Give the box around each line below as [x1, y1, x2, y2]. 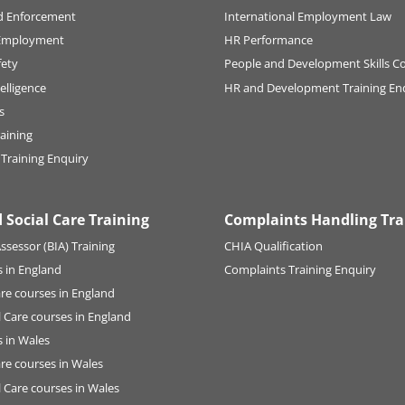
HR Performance [224, 32, 314, 49]
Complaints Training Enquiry [224, 261, 377, 278]
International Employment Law [224, 8, 392, 25]
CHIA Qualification [224, 238, 324, 255]
